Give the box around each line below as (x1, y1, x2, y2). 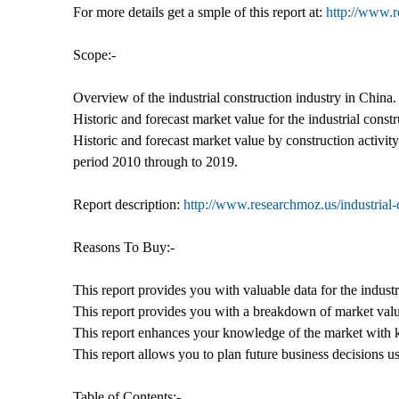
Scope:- (73, 46, 116, 62)
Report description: (73, 196, 183, 212)
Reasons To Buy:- (73, 239, 175, 255)
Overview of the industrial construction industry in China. (73, 89, 396, 105)
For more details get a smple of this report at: (73, 4, 326, 20)
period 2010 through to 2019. (73, 153, 238, 169)
